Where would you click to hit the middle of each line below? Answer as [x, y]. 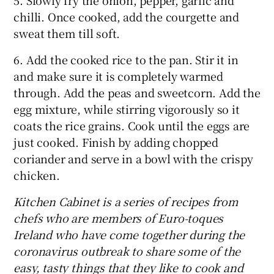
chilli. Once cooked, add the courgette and [127, 16]
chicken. [37, 175]
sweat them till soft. [67, 33]
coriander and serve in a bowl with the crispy [133, 158]
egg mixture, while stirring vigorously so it [127, 109]
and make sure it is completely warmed [119, 76]
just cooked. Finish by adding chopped [116, 142]
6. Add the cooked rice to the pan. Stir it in [126, 59]
